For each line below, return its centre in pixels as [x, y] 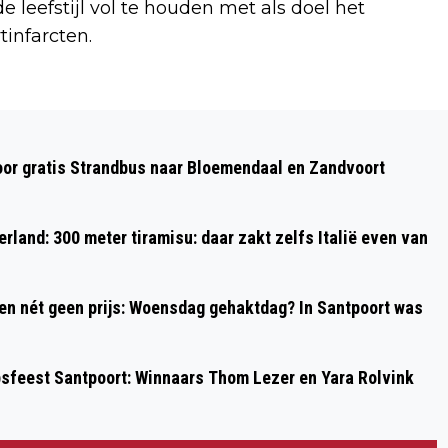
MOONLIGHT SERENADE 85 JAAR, [193, 149]
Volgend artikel [101, 119]
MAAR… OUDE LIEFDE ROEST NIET [194, 181]
